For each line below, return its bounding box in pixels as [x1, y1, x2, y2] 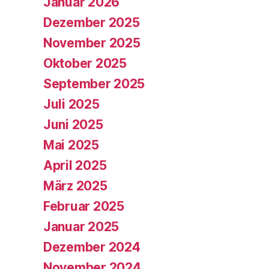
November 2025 [43, 35, 141, 50]
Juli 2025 [43, 96, 100, 112]
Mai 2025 [43, 137, 99, 153]
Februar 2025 [43, 198, 124, 214]
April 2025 [43, 157, 107, 173]
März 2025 [43, 178, 107, 193]
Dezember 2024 [43, 239, 141, 255]
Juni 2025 [43, 116, 103, 132]
